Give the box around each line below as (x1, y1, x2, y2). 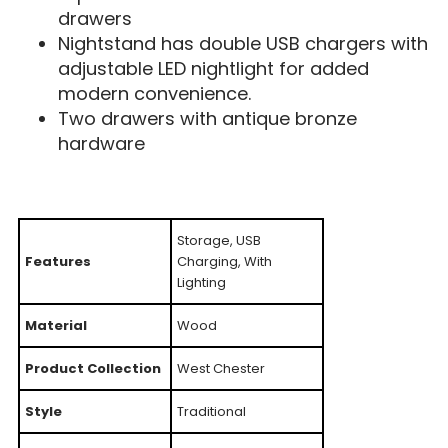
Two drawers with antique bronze (57, 106, 357, 132)
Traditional (176, 401, 246, 421)
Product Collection (24, 358, 161, 378)
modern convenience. (57, 81, 251, 107)
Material (24, 315, 87, 335)
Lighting (176, 272, 226, 292)
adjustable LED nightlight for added (57, 56, 369, 82)
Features (24, 251, 91, 271)
